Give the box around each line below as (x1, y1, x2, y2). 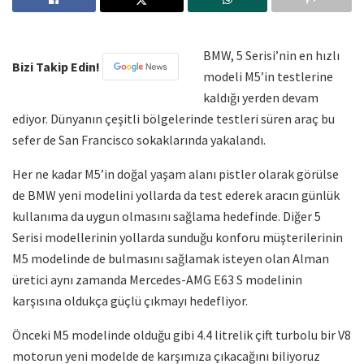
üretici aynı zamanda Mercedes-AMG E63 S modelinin (12, 271, 302, 288)
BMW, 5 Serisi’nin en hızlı (203, 46, 340, 63)
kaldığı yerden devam (203, 89, 318, 106)
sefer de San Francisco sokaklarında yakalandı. (12, 131, 266, 148)
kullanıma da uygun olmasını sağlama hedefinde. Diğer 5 (12, 207, 321, 224)
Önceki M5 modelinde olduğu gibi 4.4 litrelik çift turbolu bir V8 (12, 326, 351, 343)
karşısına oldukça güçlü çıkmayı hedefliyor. (12, 292, 248, 309)
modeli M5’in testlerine (203, 67, 333, 84)
